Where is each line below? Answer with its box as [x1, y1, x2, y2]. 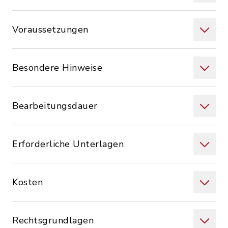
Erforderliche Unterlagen [12, 138, 124, 150]
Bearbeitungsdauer [12, 100, 98, 112]
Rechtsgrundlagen [12, 214, 94, 226]
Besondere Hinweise [12, 62, 102, 74]
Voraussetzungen [12, 23, 89, 36]
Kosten [12, 176, 43, 188]
